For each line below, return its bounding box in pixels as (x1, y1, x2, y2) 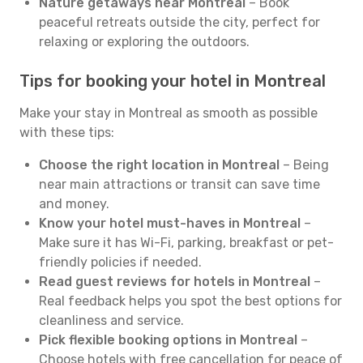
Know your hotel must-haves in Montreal (39, 216, 301, 231)
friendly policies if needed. (39, 254, 202, 270)
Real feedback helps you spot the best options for (39, 293, 342, 309)
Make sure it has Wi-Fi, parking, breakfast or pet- (39, 235, 334, 250)
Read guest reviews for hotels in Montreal (39, 274, 310, 289)
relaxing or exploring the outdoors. (39, 34, 250, 49)
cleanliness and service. (39, 313, 184, 328)
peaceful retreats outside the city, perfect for (39, 15, 320, 30)
